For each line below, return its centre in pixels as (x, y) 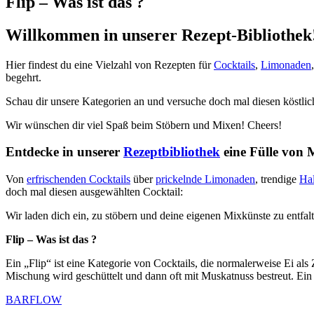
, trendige (277, 179)
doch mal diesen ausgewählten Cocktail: (94, 192)
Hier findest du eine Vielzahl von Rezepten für (110, 64)
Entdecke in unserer (64, 152)
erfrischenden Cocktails (78, 179)
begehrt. (23, 77)
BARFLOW (34, 300)
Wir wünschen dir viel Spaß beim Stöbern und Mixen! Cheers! (144, 125)
